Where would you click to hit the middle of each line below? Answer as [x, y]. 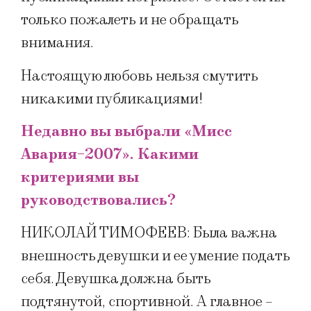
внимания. [57, 43]
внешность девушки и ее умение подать [155, 256]
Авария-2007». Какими [110, 154]
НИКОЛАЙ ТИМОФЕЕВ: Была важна [149, 233]
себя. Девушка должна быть [116, 279]
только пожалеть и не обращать [130, 20]
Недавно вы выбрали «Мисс [126, 131]
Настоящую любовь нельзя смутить [140, 76]
